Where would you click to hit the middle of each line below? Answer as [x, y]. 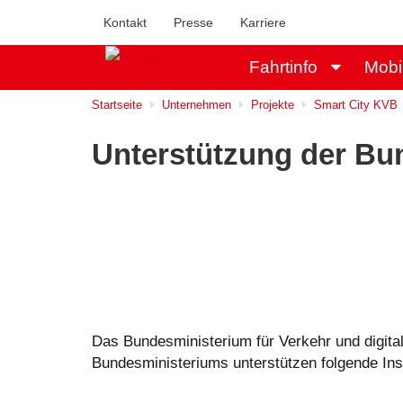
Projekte [273, 105]
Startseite [117, 105]
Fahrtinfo [283, 67]
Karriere [263, 22]
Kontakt [125, 22]
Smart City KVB [356, 105]
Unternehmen [197, 105]
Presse [193, 22]
